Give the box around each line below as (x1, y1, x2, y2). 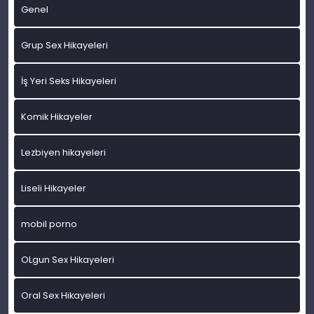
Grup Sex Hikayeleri (21, 39, 108, 52)
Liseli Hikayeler (21, 182, 86, 195)
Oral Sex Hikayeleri (21, 289, 105, 302)
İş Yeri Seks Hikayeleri (21, 75, 116, 88)
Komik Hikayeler (21, 111, 93, 123)
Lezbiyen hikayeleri (21, 146, 106, 159)
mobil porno (21, 218, 77, 231)
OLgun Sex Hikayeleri (21, 254, 114, 266)
